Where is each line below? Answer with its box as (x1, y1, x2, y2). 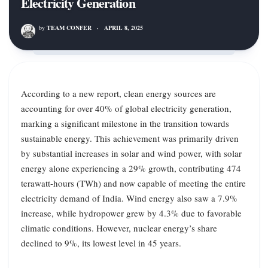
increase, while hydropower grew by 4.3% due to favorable (21, 206, 242, 219)
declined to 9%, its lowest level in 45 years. (21, 236, 181, 249)
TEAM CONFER (45, 23, 92, 32)
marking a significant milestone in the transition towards (21, 117, 229, 129)
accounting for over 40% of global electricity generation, (21, 102, 232, 114)
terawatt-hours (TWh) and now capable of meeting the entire (21, 176, 246, 189)
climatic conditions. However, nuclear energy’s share (21, 221, 217, 234)
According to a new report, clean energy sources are (21, 87, 216, 99)
